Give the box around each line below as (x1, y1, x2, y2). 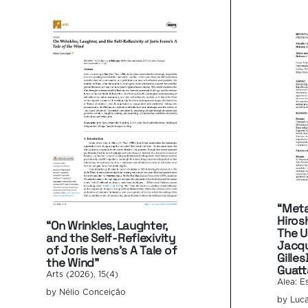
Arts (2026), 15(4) (46, 270, 119, 278)
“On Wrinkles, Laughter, (46, 218, 168, 234)
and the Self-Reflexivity (46, 230, 175, 246)
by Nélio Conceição (46, 288, 126, 296)
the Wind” (46, 255, 99, 271)
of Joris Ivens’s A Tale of (46, 243, 177, 258)
